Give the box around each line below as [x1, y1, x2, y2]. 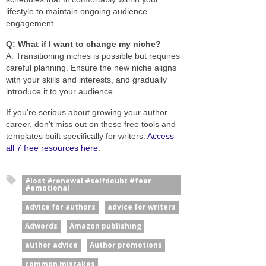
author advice [25, 239, 78, 250]
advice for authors [25, 201, 96, 212]
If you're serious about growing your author [6, 107, 167, 117]
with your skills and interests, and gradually [6, 74, 167, 84]
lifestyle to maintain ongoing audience [6, 6, 147, 16]
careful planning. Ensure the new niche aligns [6, 62, 176, 72]
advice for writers [107, 201, 176, 212]
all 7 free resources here [6, 142, 98, 153]
